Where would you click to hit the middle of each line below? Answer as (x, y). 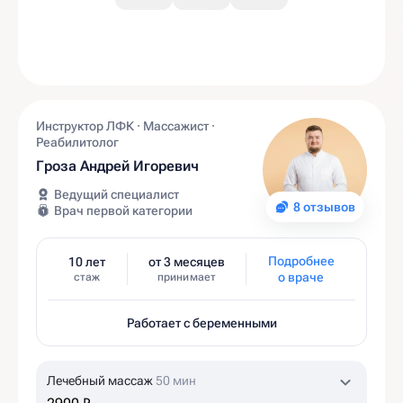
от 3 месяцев (187, 262)
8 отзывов (324, 207)
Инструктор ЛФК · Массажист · (125, 126)
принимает (187, 277)
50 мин (176, 381)
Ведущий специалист (116, 194)
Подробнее (301, 261)
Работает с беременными (201, 323)
